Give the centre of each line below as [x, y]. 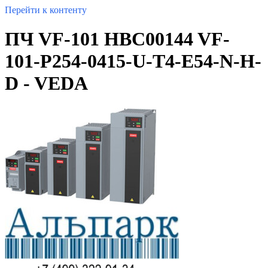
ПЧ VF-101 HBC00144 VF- [117, 39]
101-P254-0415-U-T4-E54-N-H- [133, 61]
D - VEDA [46, 83]
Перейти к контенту [46, 10]
